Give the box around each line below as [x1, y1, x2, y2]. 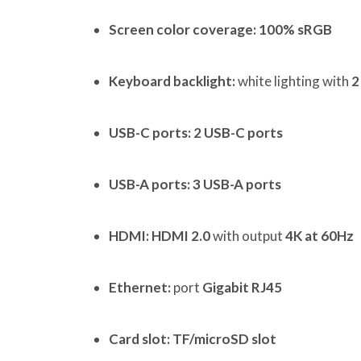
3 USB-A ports [193, 176, 281, 193]
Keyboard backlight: [109, 73, 235, 90]
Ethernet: [109, 279, 171, 297]
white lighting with [235, 73, 351, 90]
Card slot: [109, 330, 170, 348]
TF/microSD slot [172, 330, 276, 348]
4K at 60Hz [285, 227, 354, 245]
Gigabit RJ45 [202, 279, 282, 297]
